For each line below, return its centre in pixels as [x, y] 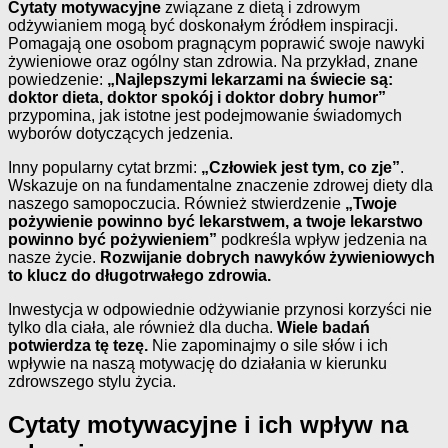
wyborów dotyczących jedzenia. [120, 133]
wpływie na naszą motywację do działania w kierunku [197, 363]
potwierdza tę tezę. [78, 345]
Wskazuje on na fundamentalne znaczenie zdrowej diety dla [220, 185]
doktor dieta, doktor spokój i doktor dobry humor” [197, 97]
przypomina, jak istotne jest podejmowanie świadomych [205, 115]
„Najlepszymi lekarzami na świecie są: [250, 79]
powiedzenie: [57, 79]
